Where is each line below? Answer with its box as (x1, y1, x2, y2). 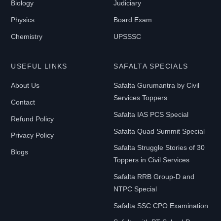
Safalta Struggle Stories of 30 (113, 144, 205, 152)
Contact (11, 98, 36, 107)
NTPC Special (113, 184, 157, 193)
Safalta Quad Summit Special (113, 127, 205, 135)
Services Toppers (113, 94, 168, 102)
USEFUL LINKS (11, 63, 68, 71)
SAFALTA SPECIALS (113, 63, 188, 71)
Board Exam (113, 16, 152, 24)
